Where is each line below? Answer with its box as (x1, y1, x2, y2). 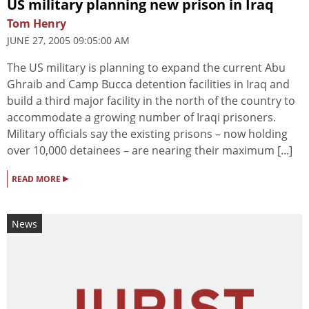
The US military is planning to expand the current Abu (7, 60, 286, 76)
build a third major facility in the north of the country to (7, 93, 295, 109)
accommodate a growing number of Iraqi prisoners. (7, 110, 276, 126)
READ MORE (12, 173, 63, 186)
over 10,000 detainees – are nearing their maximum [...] (7, 143, 292, 159)
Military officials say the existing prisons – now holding (7, 126, 288, 142)
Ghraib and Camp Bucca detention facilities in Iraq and (7, 77, 290, 92)
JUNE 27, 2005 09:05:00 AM (7, 34, 130, 48)
